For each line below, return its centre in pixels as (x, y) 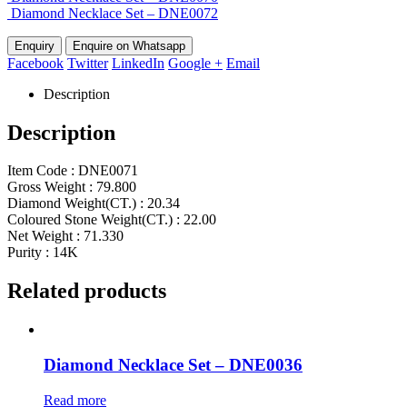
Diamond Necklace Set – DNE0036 (173, 364)
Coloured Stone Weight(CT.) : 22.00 (112, 220)
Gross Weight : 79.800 (72, 187)
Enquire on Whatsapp (129, 45)
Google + (195, 63)
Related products (87, 291)
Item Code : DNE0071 (73, 171)
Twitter (88, 63)
